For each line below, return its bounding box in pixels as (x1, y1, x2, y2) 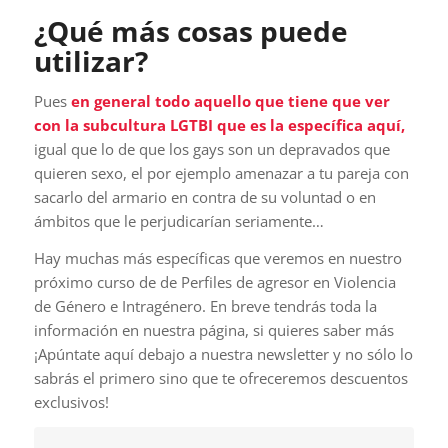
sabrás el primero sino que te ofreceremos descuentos (33, 367, 408, 388)
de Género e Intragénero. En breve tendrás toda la (33, 295, 377, 316)
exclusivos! (33, 391, 109, 412)
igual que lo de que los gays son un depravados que (33, 139, 390, 160)
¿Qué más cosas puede (33, 12, 348, 51)
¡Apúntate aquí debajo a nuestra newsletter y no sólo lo (33, 343, 413, 364)
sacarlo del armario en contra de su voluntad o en (33, 187, 376, 208)
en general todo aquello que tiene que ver (70, 91, 390, 112)
